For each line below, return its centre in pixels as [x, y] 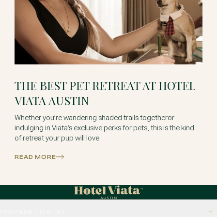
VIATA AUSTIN [52, 100]
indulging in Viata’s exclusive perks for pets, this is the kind [105, 128]
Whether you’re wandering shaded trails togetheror [95, 117]
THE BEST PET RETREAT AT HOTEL [105, 85]
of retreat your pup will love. [58, 138]
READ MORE [35, 157]
